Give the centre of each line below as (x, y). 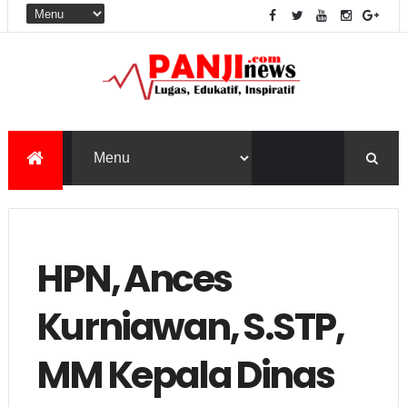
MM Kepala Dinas (185, 374)
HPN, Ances (134, 278)
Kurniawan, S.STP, (190, 326)
